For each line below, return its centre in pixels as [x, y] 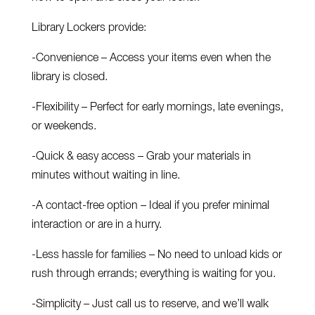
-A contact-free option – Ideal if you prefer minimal [150, 206]
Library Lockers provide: [89, 28]
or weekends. [64, 127]
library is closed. [69, 78]
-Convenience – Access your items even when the [151, 59]
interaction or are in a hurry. [96, 225]
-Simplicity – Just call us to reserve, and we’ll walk [150, 305]
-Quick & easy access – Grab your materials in [141, 157]
